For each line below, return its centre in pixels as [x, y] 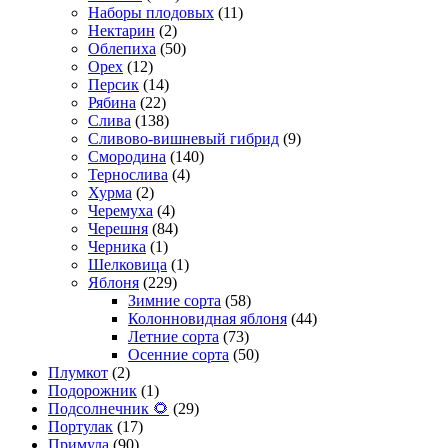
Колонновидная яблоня [207, 319]
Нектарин [121, 31]
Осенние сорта [178, 355]
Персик [113, 85]
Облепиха [122, 49]
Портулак [80, 427]
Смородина [127, 157]
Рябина [112, 103]
